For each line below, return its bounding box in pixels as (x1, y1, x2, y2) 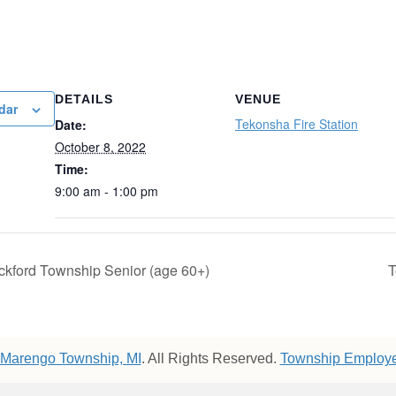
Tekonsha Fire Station (235, 114, 358, 133)
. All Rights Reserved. (141, 351, 280, 367)
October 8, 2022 (55, 137, 146, 156)
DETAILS (55, 91, 113, 106)
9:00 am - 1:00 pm (55, 181, 158, 200)
